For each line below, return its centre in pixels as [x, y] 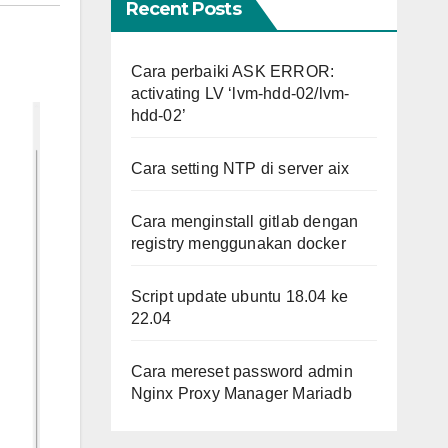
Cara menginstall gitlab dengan [244, 221]
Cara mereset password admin [241, 371]
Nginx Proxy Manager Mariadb [241, 393]
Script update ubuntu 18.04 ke [239, 296]
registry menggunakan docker [238, 243]
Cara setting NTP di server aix [240, 168]
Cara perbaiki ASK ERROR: [232, 71]
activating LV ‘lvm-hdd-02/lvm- [240, 93]
